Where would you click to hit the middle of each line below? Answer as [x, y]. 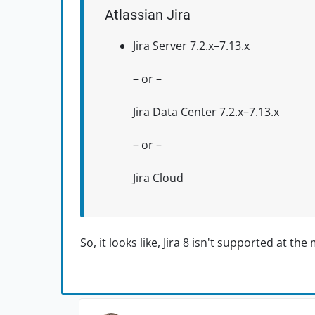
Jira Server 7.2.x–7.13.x [191, 46]
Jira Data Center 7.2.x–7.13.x [206, 112]
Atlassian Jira [148, 15]
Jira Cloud [158, 178]
